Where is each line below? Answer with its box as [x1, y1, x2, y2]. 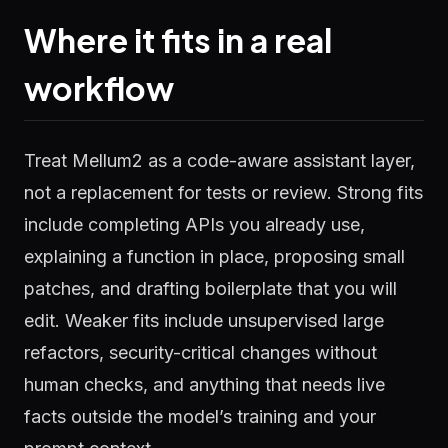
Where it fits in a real [24, 20, 332, 60]
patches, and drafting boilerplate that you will [24, 278, 397, 299]
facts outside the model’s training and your [24, 406, 376, 427]
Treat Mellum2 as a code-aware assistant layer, [24, 150, 415, 171]
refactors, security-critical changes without [24, 342, 377, 363]
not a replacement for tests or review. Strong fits [24, 182, 423, 203]
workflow [24, 68, 174, 108]
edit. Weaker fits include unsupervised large [24, 310, 384, 331]
